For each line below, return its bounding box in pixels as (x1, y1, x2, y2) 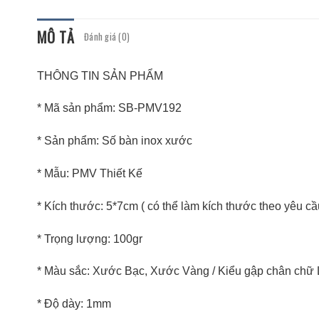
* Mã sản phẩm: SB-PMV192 (37, 102, 182, 115)
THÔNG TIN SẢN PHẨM (37, 69, 163, 82)
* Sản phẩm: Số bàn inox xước (37, 135, 192, 147)
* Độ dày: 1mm (37, 298, 111, 310)
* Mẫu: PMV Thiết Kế (37, 167, 142, 180)
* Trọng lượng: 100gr (37, 232, 142, 245)
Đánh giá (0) (84, 29, 130, 43)
